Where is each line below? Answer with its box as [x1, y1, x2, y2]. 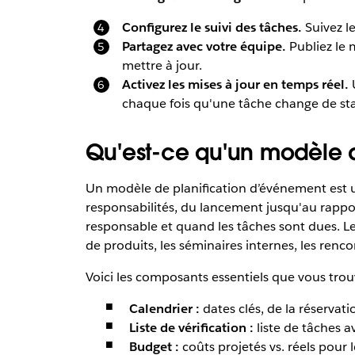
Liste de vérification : [128, 319, 254, 336]
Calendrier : [128, 300, 200, 317]
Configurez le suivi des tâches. [121, 18, 302, 36]
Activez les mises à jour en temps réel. [121, 75, 349, 93]
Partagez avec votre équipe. [121, 37, 286, 55]
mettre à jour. [121, 56, 202, 74]
